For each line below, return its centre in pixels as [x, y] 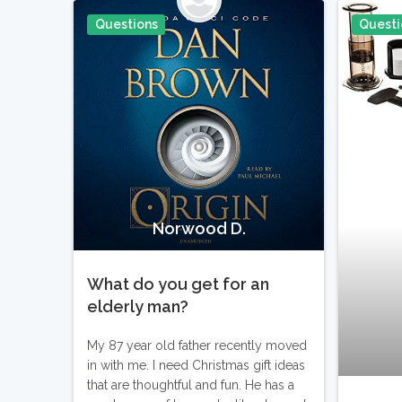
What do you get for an [179, 284]
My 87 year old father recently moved [197, 346]
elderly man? [138, 307]
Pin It [292, 28]
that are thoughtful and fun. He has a [191, 385]
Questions [126, 24]
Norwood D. [199, 229]
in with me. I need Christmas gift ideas [197, 366]
